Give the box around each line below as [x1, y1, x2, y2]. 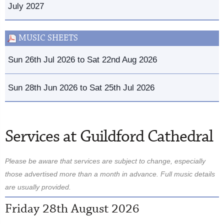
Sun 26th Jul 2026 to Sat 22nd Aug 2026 [8, 54, 157, 65]
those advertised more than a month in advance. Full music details [5, 169, 215, 178]
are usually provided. [5, 182, 71, 191]
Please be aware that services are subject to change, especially [5, 156, 205, 165]
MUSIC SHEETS [16, 32, 78, 44]
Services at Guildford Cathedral [5, 125, 213, 148]
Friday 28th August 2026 [5, 200, 139, 217]
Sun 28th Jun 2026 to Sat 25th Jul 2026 [8, 82, 154, 92]
